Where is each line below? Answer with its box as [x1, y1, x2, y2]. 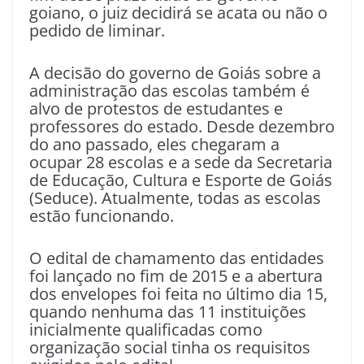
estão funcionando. [29, 204, 174, 227]
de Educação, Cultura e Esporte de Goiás [29, 168, 332, 191]
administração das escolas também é [29, 79, 310, 102]
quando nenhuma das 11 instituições [29, 300, 306, 323]
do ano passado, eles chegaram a [29, 132, 279, 155]
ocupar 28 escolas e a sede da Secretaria [29, 150, 332, 173]
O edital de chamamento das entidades [29, 246, 324, 269]
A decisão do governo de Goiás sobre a [29, 61, 321, 84]
